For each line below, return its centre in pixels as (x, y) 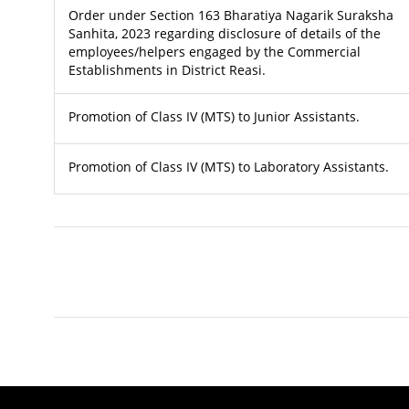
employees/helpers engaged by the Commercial (214, 51)
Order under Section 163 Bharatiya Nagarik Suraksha (231, 15)
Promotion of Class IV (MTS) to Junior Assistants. (214, 116)
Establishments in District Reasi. (167, 69)
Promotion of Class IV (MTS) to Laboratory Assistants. (228, 166)
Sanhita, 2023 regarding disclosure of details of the (224, 33)
